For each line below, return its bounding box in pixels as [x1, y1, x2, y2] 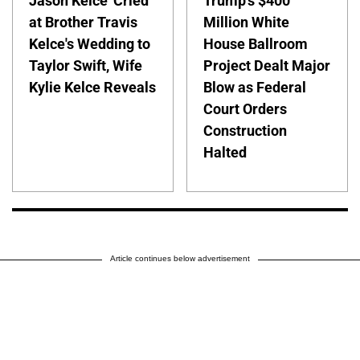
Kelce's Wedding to [29, 35, 150, 52]
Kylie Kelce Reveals [29, 78, 156, 96]
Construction [203, 121, 288, 139]
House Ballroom [203, 35, 309, 52]
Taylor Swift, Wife [29, 56, 142, 74]
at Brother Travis [29, 13, 137, 31]
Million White [203, 13, 290, 31]
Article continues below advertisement [110, 253, 250, 263]
